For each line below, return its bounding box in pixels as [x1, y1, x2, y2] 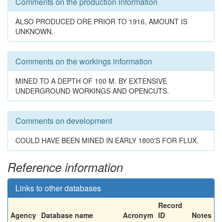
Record [158, 200, 182, 210]
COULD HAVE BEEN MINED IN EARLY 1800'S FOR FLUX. [15, 135, 199, 145]
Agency [10, 210, 36, 220]
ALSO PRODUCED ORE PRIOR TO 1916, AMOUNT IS [15, 16, 187, 26]
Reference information [7, 159, 123, 175]
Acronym [123, 210, 153, 220]
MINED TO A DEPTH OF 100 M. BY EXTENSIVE [15, 76, 167, 86]
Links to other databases [15, 182, 101, 194]
